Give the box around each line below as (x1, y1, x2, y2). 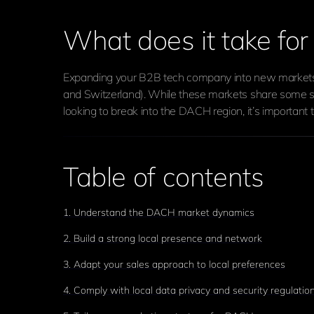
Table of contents (63, 160, 264, 193)
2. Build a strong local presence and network (63, 232, 262, 245)
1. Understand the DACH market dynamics (63, 206, 254, 219)
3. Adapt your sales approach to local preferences (63, 258, 285, 271)
